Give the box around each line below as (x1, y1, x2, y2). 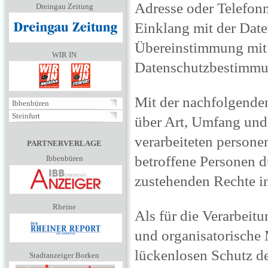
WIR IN (52, 50, 77, 59)
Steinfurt (12, 111, 40, 120)
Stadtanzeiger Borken (29, 251, 99, 260)
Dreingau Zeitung (35, 2, 93, 11)
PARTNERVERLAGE (27, 139, 102, 148)
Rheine (53, 202, 76, 211)
